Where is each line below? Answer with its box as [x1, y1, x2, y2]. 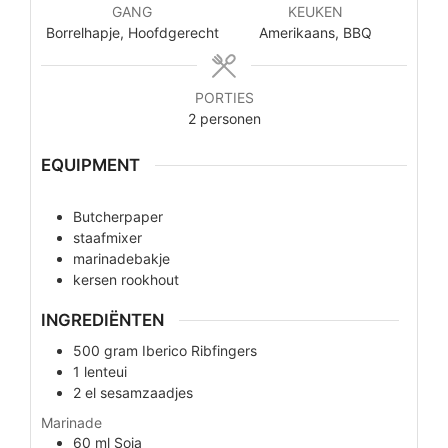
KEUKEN [288, 3, 343, 21]
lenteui [83, 362, 127, 380]
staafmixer [72, 228, 142, 246]
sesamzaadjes [99, 383, 193, 401]
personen [199, 110, 261, 128]
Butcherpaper [72, 207, 163, 225]
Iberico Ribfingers [141, 341, 257, 359]
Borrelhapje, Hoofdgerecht [45, 24, 219, 42]
